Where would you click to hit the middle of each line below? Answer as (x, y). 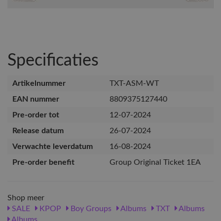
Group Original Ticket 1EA (155, 162)
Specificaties (53, 60)
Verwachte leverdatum (53, 146)
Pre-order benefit (43, 162)
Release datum (38, 130)
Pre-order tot (36, 115)
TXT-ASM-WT (134, 83)
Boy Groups (90, 208)
